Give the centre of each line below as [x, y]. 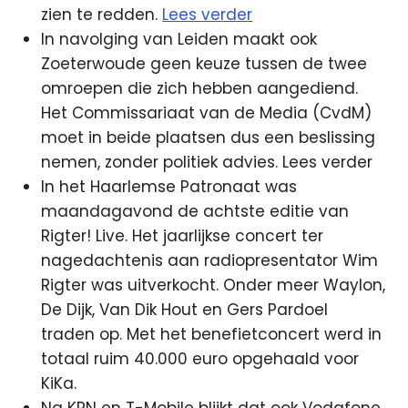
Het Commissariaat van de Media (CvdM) [207, 113]
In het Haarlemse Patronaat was [169, 187]
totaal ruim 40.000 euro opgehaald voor [200, 359]
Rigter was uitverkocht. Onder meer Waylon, [214, 285]
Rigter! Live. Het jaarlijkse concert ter [183, 236]
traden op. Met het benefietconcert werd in [212, 334]
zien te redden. [102, 15]
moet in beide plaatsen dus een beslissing [209, 138]
